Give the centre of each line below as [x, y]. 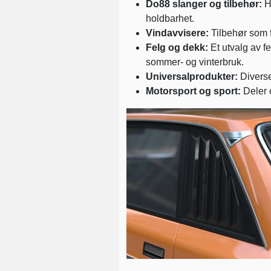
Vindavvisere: [177, 33]
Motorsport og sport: [193, 91]
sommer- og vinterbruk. [195, 62]
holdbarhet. [170, 18]
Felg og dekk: [177, 47]
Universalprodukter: [192, 77]
